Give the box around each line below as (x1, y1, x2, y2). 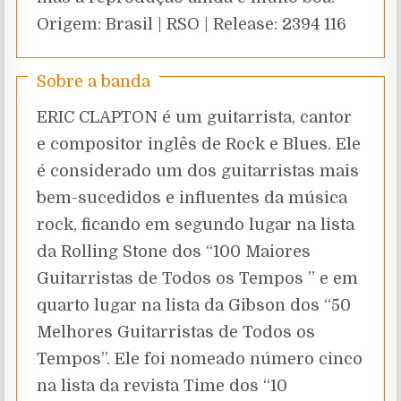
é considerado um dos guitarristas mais (37, 161, 360, 180)
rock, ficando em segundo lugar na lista (37, 215, 355, 234)
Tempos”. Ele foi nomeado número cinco (37, 349, 363, 368)
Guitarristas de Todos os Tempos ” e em (37, 269, 359, 287)
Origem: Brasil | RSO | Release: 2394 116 (37, 14, 347, 33)
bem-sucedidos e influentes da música (37, 188, 348, 207)
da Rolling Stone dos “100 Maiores (37, 242, 311, 260)
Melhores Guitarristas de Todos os (37, 322, 316, 341)
